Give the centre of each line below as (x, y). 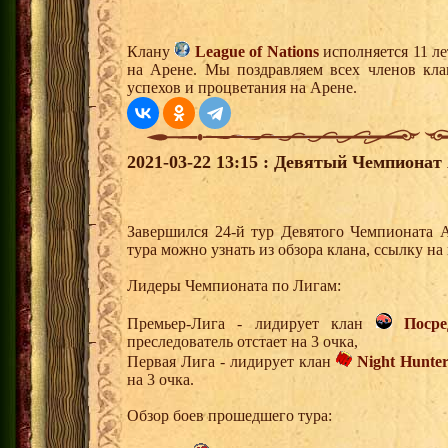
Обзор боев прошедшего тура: (229, 416)
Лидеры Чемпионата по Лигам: (234, 286)
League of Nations (256, 52)
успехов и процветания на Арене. (242, 88)
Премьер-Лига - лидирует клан (251, 324)
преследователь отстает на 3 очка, (242, 342)
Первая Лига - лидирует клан (231, 362)
